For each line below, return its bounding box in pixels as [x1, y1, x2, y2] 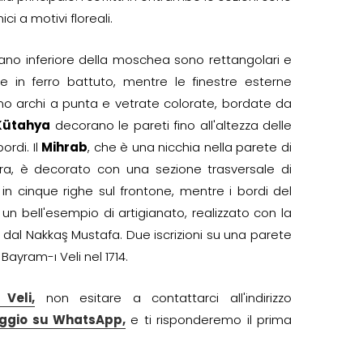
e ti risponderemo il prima [125, 311, 293, 328]
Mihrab [41, 139, 88, 156]
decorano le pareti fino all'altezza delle [50, 117, 292, 134]
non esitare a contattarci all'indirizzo [35, 289, 293, 306]
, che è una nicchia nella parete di [88, 139, 293, 156]
